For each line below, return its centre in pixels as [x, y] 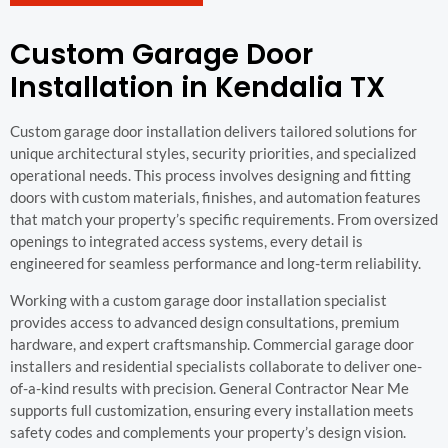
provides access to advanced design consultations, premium [204, 321]
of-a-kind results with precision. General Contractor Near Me [209, 387]
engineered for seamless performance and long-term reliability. [215, 263]
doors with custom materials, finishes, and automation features [215, 197]
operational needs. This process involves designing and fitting [210, 175]
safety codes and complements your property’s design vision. [208, 431]
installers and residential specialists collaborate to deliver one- [216, 365]
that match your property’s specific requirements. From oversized [224, 219]
